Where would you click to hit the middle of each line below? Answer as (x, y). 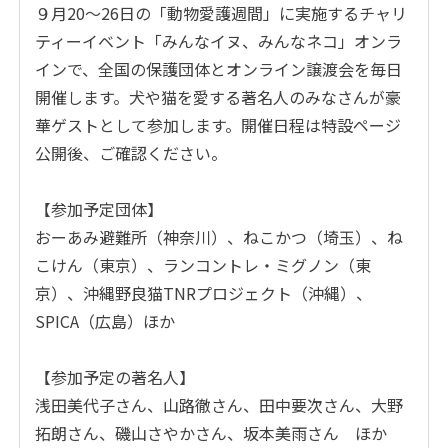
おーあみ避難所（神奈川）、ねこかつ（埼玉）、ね (219, 236)
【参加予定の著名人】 (115, 376)
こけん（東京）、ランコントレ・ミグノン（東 (203, 264)
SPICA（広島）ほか (105, 320)
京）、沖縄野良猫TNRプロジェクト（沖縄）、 (204, 292)
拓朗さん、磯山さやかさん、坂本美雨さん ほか (211, 432)
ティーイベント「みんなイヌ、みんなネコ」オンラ (219, 40)
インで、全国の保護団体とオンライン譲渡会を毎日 (219, 68)
